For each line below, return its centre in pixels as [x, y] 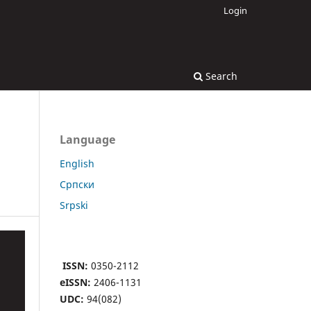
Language [87, 139]
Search [220, 76]
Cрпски [77, 184]
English [77, 163]
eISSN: [75, 282]
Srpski [74, 205]
